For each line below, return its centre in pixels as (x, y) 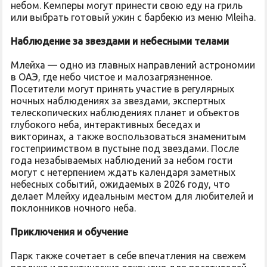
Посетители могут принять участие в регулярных (122, 89)
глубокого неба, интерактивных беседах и (105, 125)
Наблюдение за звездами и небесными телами (120, 41)
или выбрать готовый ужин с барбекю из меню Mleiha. (133, 17)
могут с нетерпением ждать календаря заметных (123, 172)
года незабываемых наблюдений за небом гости (122, 160)
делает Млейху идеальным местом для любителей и (132, 196)
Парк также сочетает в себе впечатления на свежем (128, 256)
